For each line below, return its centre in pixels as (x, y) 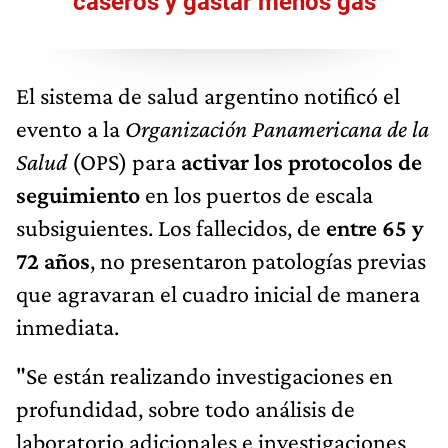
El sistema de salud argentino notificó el (208, 96)
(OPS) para (124, 162)
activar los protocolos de (301, 162)
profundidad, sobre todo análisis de (185, 409)
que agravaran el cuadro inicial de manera (218, 294)
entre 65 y (374, 228)
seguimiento (78, 195)
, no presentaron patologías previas (258, 261)
